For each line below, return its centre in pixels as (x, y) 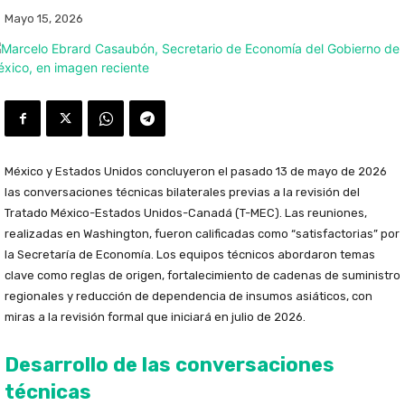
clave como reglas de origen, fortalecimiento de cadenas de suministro (202, 276)
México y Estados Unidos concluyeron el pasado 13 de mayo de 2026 (196, 172)
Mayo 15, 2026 (44, 19)
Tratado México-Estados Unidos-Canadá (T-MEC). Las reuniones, (186, 213)
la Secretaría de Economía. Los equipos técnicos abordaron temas (190, 255)
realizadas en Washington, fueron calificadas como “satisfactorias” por (202, 234)
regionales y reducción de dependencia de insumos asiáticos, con (188, 297)
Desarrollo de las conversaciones (170, 365)
